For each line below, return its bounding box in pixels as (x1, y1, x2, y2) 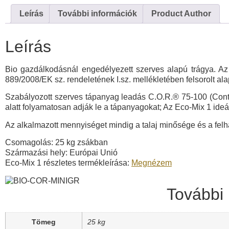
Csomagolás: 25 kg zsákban (5, 138, 108, 147)
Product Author (151, 9, 211, 18)
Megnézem (131, 158, 172, 168)
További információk (58, 9, 137, 18)
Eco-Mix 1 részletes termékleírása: (5, 158, 131, 168)
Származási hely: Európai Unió (5, 148, 118, 157)
